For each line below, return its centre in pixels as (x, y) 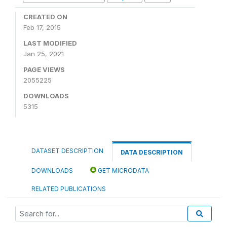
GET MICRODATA (123, 171)
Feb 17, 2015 (42, 27)
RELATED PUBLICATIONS (69, 189)
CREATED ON (45, 17)
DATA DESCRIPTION (152, 152)
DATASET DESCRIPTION (67, 151)
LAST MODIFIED (50, 43)
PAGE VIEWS (44, 69)
